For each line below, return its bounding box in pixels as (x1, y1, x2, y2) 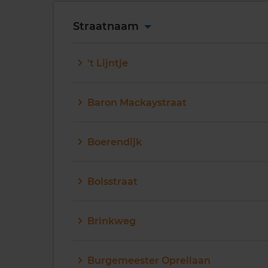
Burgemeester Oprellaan (87, 254, 211, 266)
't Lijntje (87, 57, 128, 69)
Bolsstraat (87, 175, 138, 187)
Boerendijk (87, 136, 142, 148)
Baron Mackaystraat (87, 96, 187, 108)
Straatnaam (73, 20, 142, 33)
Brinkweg (87, 215, 136, 227)
